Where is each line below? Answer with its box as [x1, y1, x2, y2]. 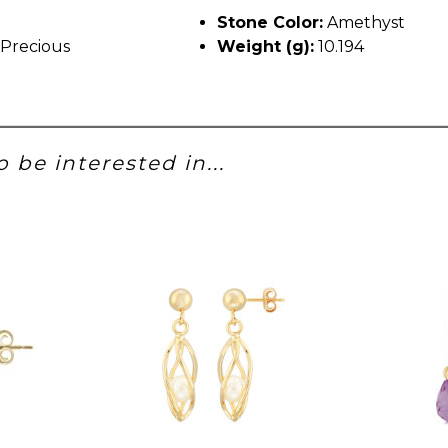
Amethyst [323, 12, 405, 32]
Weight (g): [217, 36, 314, 56]
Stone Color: [217, 12, 323, 32]
